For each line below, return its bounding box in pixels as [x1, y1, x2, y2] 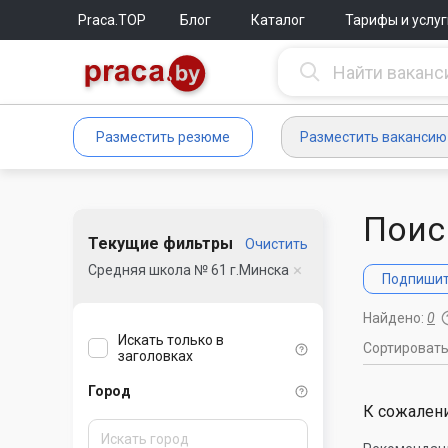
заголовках [118, 348, 193, 365]
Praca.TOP [78, 12, 146, 28]
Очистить [245, 236, 308, 252]
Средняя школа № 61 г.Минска [88, 262, 289, 278]
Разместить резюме [96, 129, 230, 145]
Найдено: [363, 310, 427, 326]
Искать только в [118, 332, 224, 349]
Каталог [251, 12, 305, 28]
